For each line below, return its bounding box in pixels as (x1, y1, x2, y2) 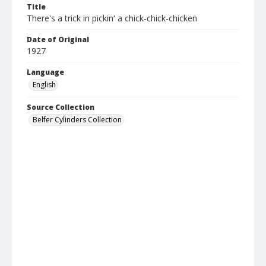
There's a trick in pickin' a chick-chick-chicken (27, 12, 197, 24)
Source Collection (27, 102, 94, 113)
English (33, 80, 56, 90)
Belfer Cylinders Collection (33, 115, 122, 125)
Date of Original (27, 34, 89, 45)
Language (27, 67, 64, 78)
